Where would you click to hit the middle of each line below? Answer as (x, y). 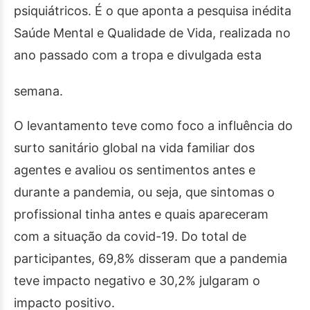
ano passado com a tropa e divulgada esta (138, 55)
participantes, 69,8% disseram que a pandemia (151, 258)
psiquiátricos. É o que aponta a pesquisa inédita (153, 11)
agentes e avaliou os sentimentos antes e (135, 170)
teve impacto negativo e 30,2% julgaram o (137, 281)
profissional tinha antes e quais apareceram (141, 214)
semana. (38, 91)
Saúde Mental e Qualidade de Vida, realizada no (152, 33)
